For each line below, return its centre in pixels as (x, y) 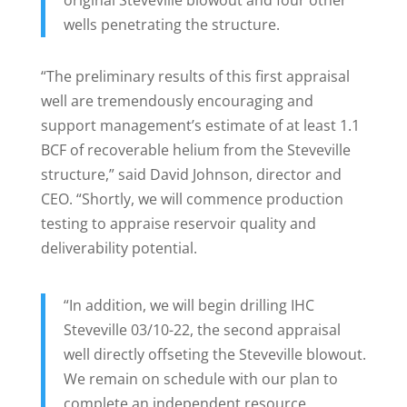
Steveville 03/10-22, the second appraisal (202, 330)
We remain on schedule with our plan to (200, 379)
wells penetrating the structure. (171, 25)
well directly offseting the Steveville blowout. (214, 355)
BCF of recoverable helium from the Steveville (195, 150)
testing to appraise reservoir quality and (178, 224)
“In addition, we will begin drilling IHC (189, 306)
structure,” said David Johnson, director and (191, 175)
